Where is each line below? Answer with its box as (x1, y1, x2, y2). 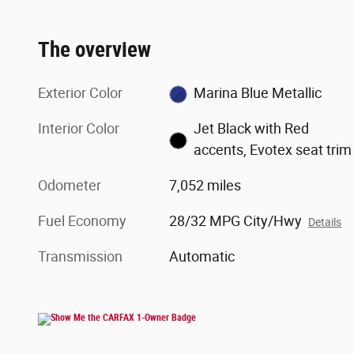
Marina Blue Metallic (193, 85, 322, 102)
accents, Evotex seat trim (193, 141, 352, 159)
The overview (38, 37, 151, 63)
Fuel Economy (38, 213, 126, 230)
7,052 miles (169, 177, 242, 194)
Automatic (169, 248, 235, 265)
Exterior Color (38, 85, 122, 102)
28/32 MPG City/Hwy (169, 213, 303, 230)
